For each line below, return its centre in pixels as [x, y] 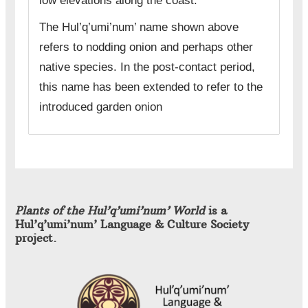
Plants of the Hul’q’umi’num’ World [110, 211]
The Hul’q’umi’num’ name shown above [139, 27]
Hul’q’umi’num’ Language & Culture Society [132, 224]
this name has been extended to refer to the [151, 87]
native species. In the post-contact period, [147, 67]
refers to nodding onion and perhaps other [146, 47]
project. [35, 238]
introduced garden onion [100, 107]
